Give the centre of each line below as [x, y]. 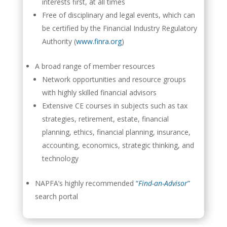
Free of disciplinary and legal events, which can [119, 15]
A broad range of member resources [95, 66]
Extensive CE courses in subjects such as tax [115, 105]
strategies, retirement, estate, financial [106, 119]
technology [61, 158]
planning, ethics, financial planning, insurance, [117, 132]
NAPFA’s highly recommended [86, 183]
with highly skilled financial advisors [100, 92]
